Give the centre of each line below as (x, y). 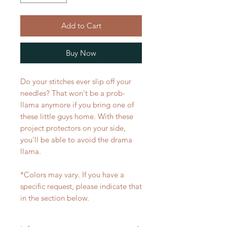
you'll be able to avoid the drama (76, 139)
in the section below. (55, 198)
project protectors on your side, (73, 128)
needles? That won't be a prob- (73, 93)
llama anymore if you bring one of (77, 104)
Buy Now (81, 53)
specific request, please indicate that (81, 186)
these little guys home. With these (77, 116)
